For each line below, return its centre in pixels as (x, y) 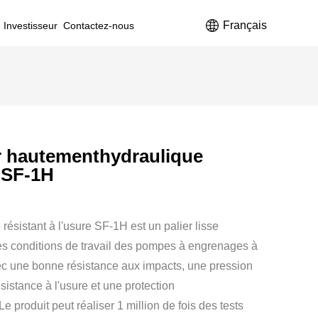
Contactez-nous (99, 26)
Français (245, 25)
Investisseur (31, 26)
